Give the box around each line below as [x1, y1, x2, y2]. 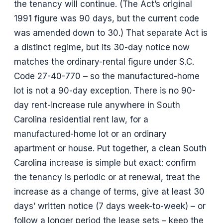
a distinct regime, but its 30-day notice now [14, 42, 190, 53]
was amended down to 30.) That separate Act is [14, 28, 208, 38]
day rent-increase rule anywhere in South [14, 100, 180, 111]
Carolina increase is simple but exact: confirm [14, 158, 196, 168]
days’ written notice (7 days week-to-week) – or [14, 201, 206, 212]
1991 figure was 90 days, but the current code [14, 13, 199, 24]
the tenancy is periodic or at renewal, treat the [14, 172, 200, 183]
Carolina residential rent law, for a [14, 114, 148, 125]
